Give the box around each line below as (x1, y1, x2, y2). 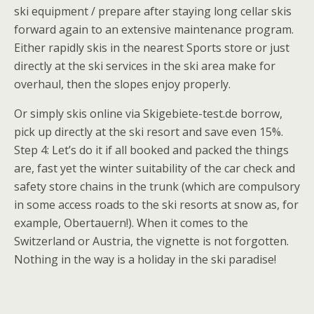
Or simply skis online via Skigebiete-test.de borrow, (14, 106, 282, 121)
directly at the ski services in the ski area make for (14, 58, 275, 74)
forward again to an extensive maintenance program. (14, 22, 294, 37)
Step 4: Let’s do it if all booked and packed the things (14, 142, 289, 158)
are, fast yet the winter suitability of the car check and (14, 161, 295, 176)
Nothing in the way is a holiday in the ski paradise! (14, 252, 276, 267)
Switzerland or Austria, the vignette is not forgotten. (14, 233, 289, 249)
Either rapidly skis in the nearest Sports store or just (14, 40, 289, 55)
